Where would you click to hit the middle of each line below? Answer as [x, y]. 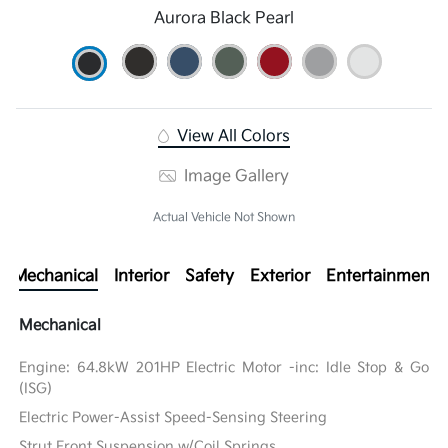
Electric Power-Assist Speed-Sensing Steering [173, 417]
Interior [141, 276]
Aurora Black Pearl [224, 18]
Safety [209, 276]
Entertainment [380, 276]
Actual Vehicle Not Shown [224, 217]
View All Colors [231, 136]
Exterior [279, 276]
